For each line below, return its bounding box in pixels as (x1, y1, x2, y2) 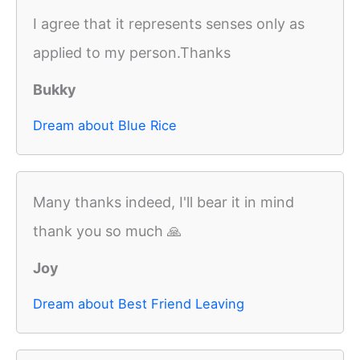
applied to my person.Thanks (33, 44, 231, 62)
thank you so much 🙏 (33, 223, 182, 240)
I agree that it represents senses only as (33, 15, 305, 33)
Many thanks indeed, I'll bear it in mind (33, 194, 294, 211)
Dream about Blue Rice (33, 117, 177, 134)
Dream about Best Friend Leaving (33, 296, 244, 313)
